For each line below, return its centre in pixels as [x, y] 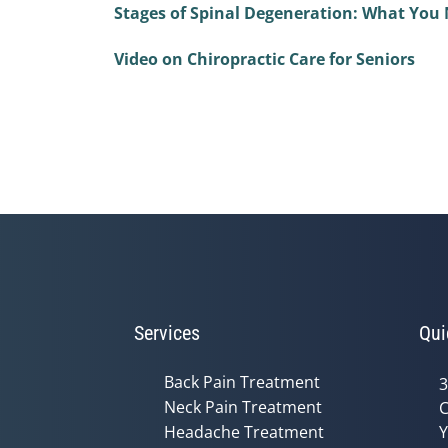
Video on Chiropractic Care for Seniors [264, 58]
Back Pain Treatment [242, 381]
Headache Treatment [244, 431]
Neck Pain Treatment [243, 406]
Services [167, 332]
